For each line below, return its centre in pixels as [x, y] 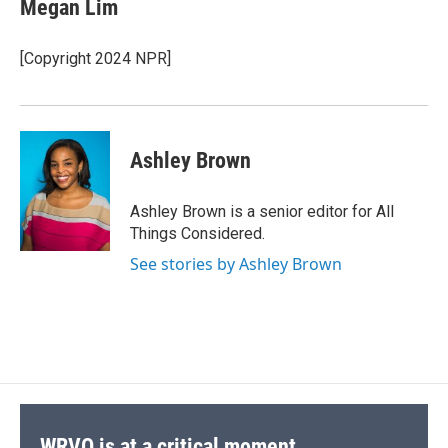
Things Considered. [197, 234]
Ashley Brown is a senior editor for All [262, 212]
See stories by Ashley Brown [236, 264]
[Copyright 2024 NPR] [95, 59]
